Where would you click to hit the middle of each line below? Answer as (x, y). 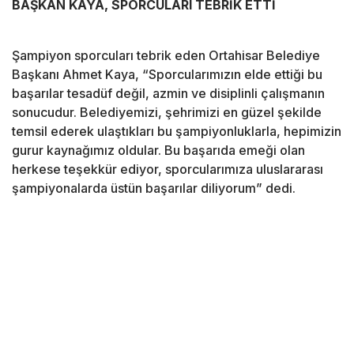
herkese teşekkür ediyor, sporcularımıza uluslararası (168, 169)
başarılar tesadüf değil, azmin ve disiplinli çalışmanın (168, 94)
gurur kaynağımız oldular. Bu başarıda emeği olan (158, 151)
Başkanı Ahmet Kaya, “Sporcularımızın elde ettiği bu (167, 75)
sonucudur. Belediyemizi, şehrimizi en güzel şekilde (167, 113)
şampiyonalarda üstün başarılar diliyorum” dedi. (154, 188)
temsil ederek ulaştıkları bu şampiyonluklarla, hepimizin (177, 132)
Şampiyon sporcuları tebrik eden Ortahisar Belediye (166, 56)
